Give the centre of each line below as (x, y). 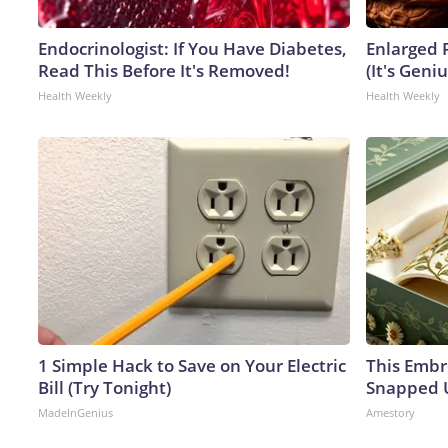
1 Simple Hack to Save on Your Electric (192, 365)
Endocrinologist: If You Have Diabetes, (192, 48)
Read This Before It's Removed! (164, 70)
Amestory (390, 412)
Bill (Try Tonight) (104, 387)
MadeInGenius (75, 412)
